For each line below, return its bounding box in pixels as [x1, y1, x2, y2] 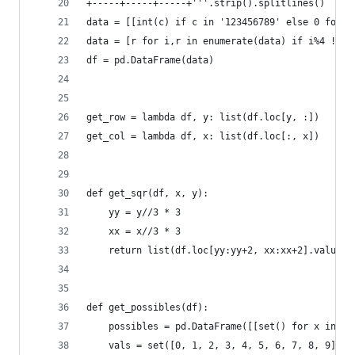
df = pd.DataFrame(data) [86, 55, 214, 66]
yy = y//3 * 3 [86, 207, 181, 218]
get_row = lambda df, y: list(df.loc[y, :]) [86, 112, 319, 123]
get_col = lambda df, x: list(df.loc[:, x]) [86, 131, 319, 142]
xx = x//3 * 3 [86, 226, 181, 237]
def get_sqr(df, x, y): [86, 188, 208, 199]
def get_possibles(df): [86, 302, 208, 313]
